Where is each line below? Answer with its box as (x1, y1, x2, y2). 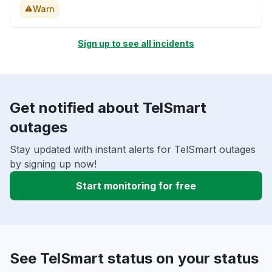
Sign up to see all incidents (78, 38, 194, 49)
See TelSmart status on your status (10, 250, 259, 268)
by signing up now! (10, 158, 97, 171)
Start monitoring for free (76, 180, 196, 192)
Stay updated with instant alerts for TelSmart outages (10, 143, 256, 156)
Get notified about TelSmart (10, 99, 206, 117)
